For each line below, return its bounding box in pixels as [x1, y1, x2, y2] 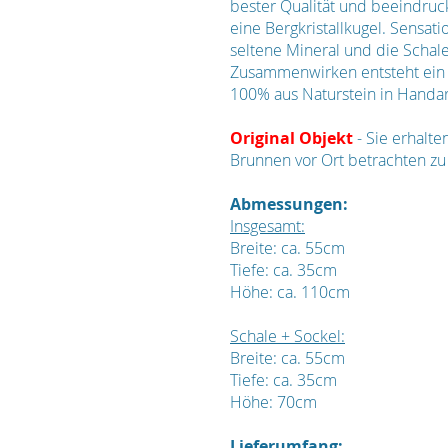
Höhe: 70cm [230, 391, 317, 413]
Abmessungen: [230, 193, 348, 215]
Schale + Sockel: [230, 325, 345, 347]
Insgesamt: [230, 215, 305, 237]
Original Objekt [230, 127, 353, 149]
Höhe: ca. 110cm [230, 281, 350, 303]
